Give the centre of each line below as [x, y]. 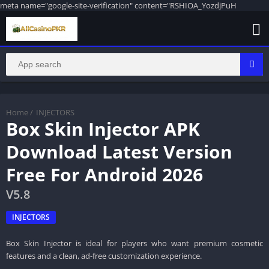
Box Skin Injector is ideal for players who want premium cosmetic [134, 243]
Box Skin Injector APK [103, 128]
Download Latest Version [119, 151]
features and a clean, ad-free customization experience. [104, 255]
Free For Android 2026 [104, 174]
